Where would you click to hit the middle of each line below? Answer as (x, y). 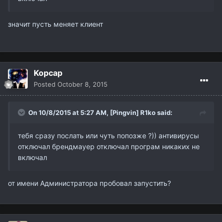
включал (32, 157)
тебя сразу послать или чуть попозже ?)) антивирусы (109, 135)
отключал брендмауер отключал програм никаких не (109, 146)
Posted (46, 84)
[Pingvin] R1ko (133, 112)
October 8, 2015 (83, 84)
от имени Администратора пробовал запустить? (90, 183)
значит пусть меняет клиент (55, 24)
